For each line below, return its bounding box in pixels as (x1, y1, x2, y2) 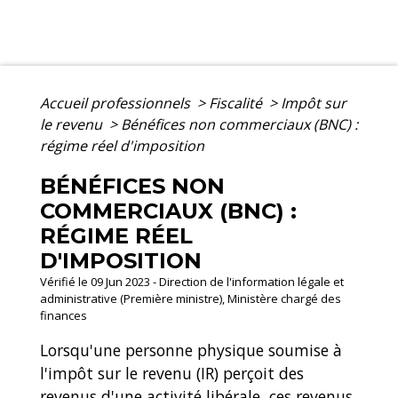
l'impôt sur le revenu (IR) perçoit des (40, 362, 304, 385)
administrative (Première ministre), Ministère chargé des (40, 291, 341, 307)
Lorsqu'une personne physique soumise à (40, 339, 342, 362)
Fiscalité (209, 93, 266, 114)
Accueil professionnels (40, 93, 194, 114)
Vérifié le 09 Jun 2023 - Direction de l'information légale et (40, 274, 344, 291)
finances (40, 307, 87, 324)
